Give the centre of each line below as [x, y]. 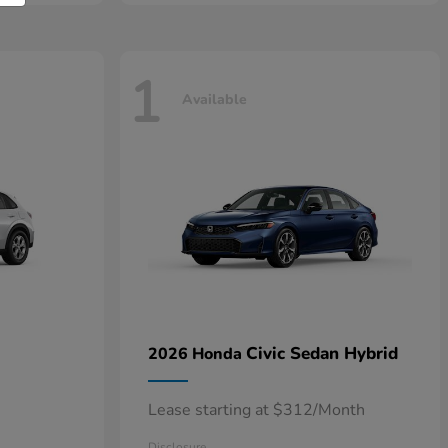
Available [214, 99]
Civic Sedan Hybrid [322, 354]
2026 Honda [197, 354]
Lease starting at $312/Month [256, 410]
